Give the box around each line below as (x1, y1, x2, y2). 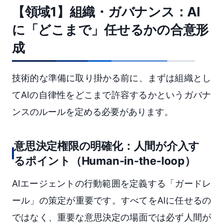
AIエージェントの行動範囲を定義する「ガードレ (12, 178, 211, 189)
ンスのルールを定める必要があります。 (12, 106, 173, 117)
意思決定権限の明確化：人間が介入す (14, 139, 200, 152)
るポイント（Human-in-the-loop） (14, 154, 196, 167)
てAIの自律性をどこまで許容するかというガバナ (12, 89, 211, 100)
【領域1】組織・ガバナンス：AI (12, 3, 200, 19)
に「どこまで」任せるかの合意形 (12, 21, 209, 37)
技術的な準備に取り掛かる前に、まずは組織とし (12, 72, 211, 83)
